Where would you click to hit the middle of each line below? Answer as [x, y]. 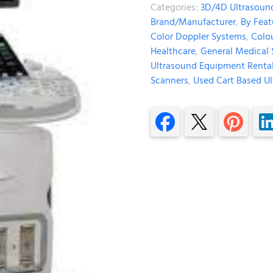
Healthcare [173, 51]
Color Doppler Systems [198, 36]
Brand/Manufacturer [193, 22]
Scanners [169, 80]
